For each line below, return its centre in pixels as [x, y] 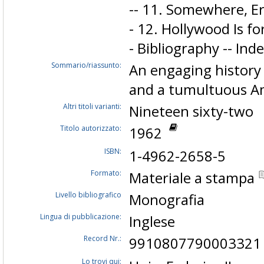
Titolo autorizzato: [91, 128]
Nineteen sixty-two [191, 111]
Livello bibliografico [88, 195]
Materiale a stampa [194, 178]
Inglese [152, 222]
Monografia [167, 200]
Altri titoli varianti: [92, 107]
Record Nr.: [103, 239]
